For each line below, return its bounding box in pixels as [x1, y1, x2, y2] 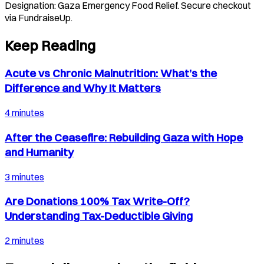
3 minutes [5, 170, 44, 183]
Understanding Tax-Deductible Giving [5, 209, 193, 223]
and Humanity [5, 145, 74, 159]
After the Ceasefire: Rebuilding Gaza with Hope [5, 130, 243, 144]
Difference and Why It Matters [5, 81, 161, 95]
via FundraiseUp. [5, 11, 72, 24]
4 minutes [5, 107, 44, 119]
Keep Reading [5, 36, 95, 54]
